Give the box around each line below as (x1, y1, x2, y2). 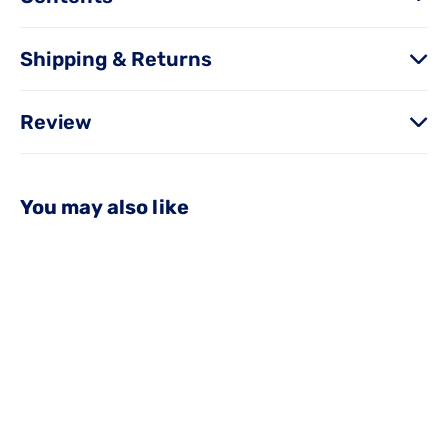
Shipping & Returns (20, 47, 212, 71)
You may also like (20, 195, 189, 219)
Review (20, 110, 92, 134)
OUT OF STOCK (29, 270, 128, 285)
